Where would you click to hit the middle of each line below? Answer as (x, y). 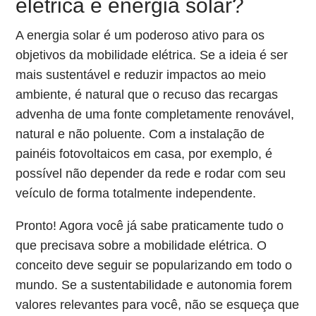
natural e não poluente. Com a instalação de (140, 134)
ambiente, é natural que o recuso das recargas (147, 95)
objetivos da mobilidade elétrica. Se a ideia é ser (152, 55)
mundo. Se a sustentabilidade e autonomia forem (154, 285)
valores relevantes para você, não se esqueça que (158, 305)
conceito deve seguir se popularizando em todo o (154, 265)
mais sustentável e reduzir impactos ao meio (141, 75)
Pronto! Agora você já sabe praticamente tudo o (150, 226)
